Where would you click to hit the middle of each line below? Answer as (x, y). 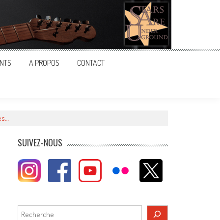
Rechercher (36, 210)
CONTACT (91, 63)
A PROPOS (44, 63)
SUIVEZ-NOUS (40, 142)
